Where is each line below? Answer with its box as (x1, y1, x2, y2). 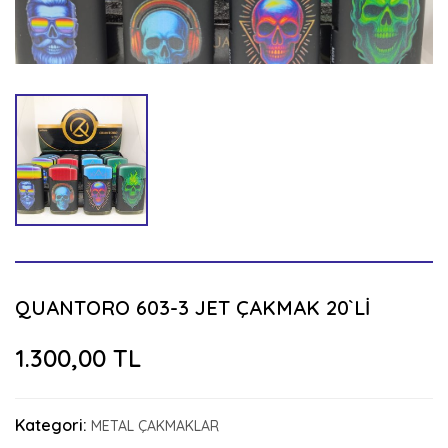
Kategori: (15, 415, 87, 436)
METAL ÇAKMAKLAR (91, 417, 219, 436)
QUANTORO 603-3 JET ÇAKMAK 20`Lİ (15, 295, 370, 321)
